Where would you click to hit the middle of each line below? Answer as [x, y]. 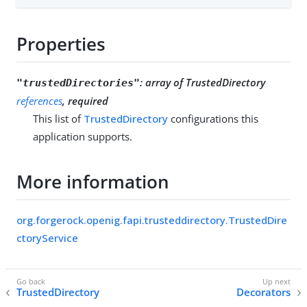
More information [93, 182]
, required [85, 100]
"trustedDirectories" [78, 83]
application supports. [83, 136]
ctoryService [47, 237]
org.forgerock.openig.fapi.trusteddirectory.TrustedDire [152, 220]
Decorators [263, 292]
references [39, 100]
